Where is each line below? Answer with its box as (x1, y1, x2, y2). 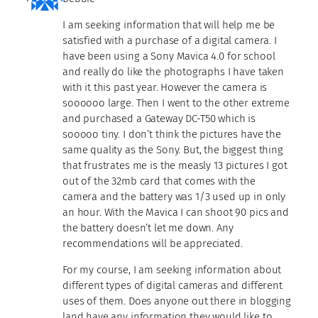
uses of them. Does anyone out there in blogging (62, 294, 291, 307)
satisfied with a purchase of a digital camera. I (62, 33, 277, 47)
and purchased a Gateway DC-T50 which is (62, 111, 256, 125)
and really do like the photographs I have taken (62, 65, 284, 78)
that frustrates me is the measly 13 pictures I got (62, 158, 287, 172)
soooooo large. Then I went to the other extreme (62, 96, 290, 109)
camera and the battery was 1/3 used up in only (62, 190, 286, 203)
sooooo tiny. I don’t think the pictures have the (62, 127, 281, 141)
